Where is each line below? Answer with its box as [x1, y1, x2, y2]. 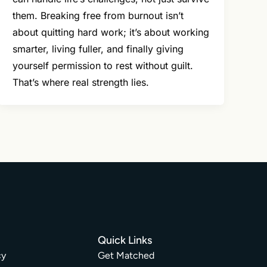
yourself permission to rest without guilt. [13, 60, 194, 72]
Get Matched [98, 250, 154, 262]
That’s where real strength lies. [13, 76, 150, 89]
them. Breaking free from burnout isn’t [13, 10, 184, 22]
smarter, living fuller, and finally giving [13, 43, 184, 55]
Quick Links [98, 234, 152, 247]
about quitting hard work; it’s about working [13, 26, 210, 39]
